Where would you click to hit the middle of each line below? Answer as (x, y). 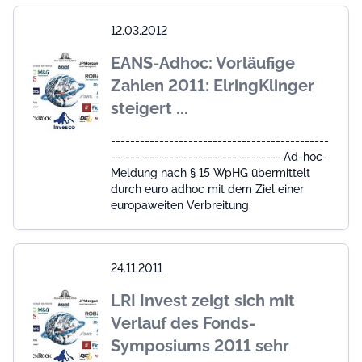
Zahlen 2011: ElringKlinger (213, 85)
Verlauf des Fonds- (183, 323)
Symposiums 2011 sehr (200, 345)
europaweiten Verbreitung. (181, 205)
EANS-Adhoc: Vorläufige (203, 63)
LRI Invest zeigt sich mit (203, 300)
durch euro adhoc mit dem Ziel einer (207, 189)
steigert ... (149, 108)
